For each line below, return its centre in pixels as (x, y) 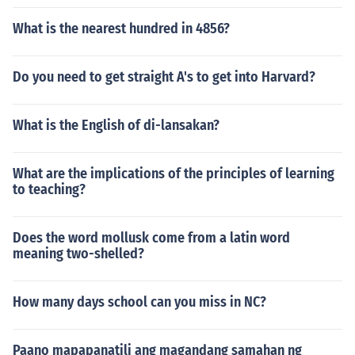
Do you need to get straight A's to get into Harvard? (164, 77)
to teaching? (49, 189)
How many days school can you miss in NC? (139, 302)
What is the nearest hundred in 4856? (121, 29)
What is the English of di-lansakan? (116, 125)
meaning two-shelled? (78, 254)
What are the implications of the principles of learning (174, 174)
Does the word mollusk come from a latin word (151, 238)
